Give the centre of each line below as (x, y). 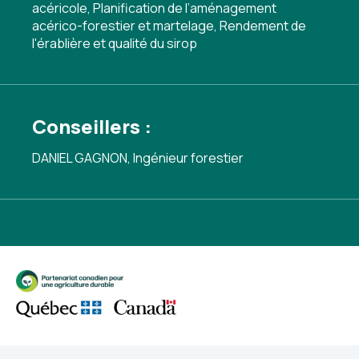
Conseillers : (92, 126)
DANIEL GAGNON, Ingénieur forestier (138, 158)
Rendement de (263, 26)
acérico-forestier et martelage (123, 26)
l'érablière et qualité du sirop (115, 43)
